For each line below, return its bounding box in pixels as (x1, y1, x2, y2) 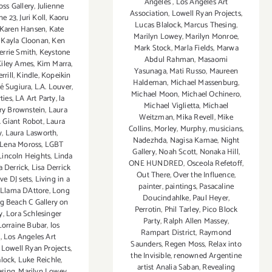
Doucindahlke (143, 192, 189, 205)
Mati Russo (169, 65, 206, 78)
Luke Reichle (18, 254, 61, 267)
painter (138, 180, 162, 194)
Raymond (199, 226, 232, 240)
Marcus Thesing (184, 19, 236, 32)
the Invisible (131, 250, 171, 263)
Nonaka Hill (199, 146, 239, 159)
